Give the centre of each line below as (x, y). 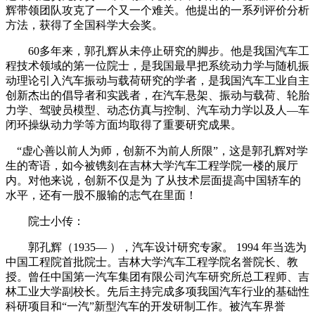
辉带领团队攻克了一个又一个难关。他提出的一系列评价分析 (157, 10)
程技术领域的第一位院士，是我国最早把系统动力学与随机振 (157, 66)
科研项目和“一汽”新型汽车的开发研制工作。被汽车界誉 (146, 306)
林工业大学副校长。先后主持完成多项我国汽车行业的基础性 (157, 291)
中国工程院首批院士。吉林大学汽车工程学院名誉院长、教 (152, 262)
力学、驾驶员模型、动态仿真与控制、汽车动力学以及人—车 (157, 110)
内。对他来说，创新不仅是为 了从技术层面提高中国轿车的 (153, 180)
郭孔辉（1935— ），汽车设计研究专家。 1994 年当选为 (156, 247)
